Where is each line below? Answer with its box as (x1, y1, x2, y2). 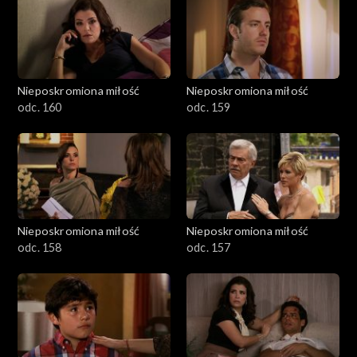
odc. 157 (186, 240, 231, 254)
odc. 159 (186, 100, 231, 114)
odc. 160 (18, 100, 62, 114)
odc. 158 (18, 240, 62, 254)
